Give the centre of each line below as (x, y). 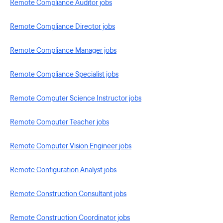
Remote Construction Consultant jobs (68, 194)
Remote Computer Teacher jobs (59, 122)
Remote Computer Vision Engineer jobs (71, 146)
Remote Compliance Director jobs (62, 27)
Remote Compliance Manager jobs (63, 51)
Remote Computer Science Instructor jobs (76, 98)
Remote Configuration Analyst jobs (63, 170)
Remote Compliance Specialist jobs (64, 74)
